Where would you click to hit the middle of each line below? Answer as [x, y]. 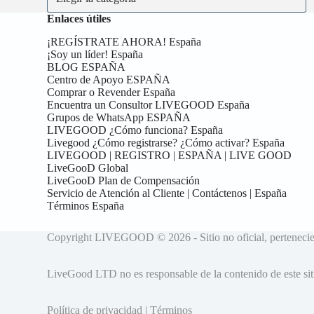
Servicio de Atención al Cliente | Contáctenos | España [167, 193]
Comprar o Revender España [111, 92]
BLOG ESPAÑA [87, 67]
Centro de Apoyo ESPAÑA [109, 79]
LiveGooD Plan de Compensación [124, 180]
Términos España [86, 205]
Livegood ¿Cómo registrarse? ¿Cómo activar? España [166, 142]
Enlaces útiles [79, 18]
